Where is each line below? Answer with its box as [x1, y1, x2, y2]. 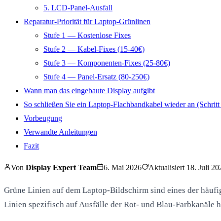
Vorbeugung [24, 113, 62, 122]
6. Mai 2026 [104, 163, 142, 172]
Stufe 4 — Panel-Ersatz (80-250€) [43, 72, 149, 81]
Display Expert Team [26, 163, 97, 172]
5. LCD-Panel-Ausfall [43, 3, 112, 12]
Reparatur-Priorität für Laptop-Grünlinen [24, 17, 150, 26]
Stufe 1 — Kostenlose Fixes [43, 31, 131, 39]
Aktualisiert [148, 163, 186, 172]
